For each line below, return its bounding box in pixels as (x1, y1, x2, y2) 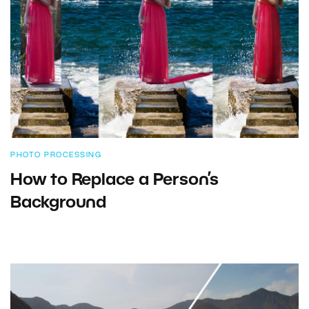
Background (10, 195, 107, 211)
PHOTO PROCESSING (10, 151, 101, 159)
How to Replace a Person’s (10, 172, 219, 188)
